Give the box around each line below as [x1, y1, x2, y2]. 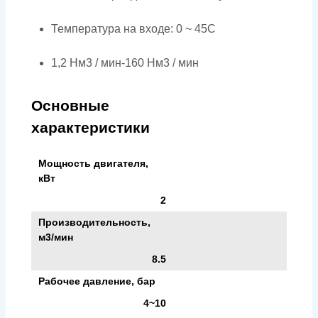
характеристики [31, 119, 150, 136]
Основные [31, 97, 109, 114]
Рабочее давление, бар [38, 275, 155, 287]
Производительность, [38, 216, 150, 228]
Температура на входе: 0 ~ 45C [51, 22, 216, 35]
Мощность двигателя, [38, 157, 148, 169]
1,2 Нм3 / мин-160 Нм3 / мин [51, 56, 199, 69]
